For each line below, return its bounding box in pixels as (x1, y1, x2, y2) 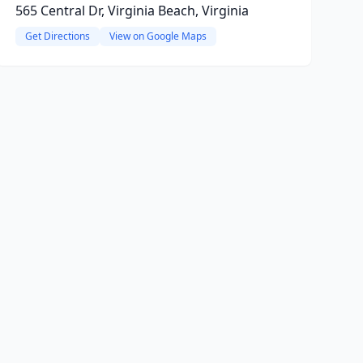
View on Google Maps (109, 29, 207, 43)
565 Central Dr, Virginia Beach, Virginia (15, 2, 249, 19)
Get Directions (24, 29, 90, 43)
